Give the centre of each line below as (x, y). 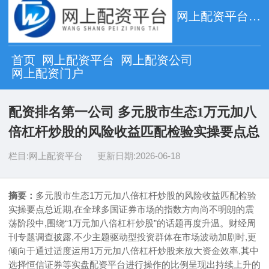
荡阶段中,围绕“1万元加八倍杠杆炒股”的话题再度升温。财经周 (132, 223)
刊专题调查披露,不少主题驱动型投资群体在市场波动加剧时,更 (132, 237)
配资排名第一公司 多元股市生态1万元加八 (132, 112)
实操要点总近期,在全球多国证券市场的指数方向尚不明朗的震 (131, 209)
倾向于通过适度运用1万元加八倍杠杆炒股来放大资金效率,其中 (134, 250)
